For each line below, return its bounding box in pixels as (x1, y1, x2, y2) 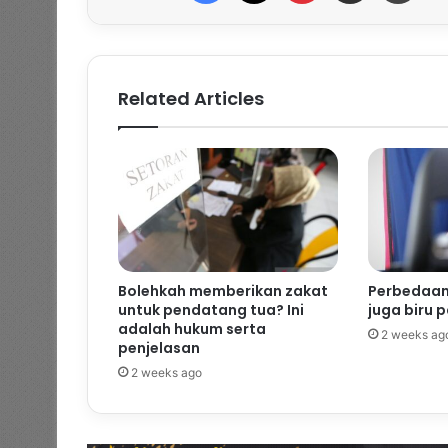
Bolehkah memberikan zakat (118, 280, 328, 301)
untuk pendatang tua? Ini (118, 299, 304, 320)
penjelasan (118, 337, 200, 358)
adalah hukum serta (118, 318, 266, 339)
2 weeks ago (131, 364, 202, 380)
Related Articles (118, 85, 264, 111)
